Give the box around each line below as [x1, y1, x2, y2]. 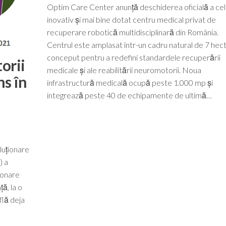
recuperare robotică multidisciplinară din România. [46, 27, 218, 37]
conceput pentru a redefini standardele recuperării [46, 52, 220, 62]
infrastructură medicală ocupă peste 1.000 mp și [46, 77, 213, 87]
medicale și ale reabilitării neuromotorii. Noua [46, 65, 201, 75]
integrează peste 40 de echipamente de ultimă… [46, 90, 212, 100]
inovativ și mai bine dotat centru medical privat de [46, 14, 216, 24]
